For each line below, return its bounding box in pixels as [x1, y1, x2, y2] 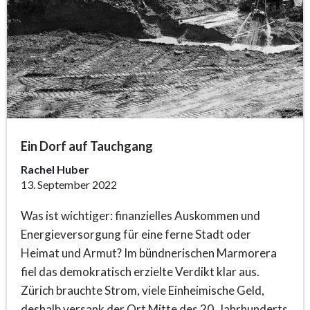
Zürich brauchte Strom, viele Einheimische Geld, [21, 282, 264, 298]
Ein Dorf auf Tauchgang [21, 138, 153, 154]
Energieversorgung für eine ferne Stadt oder [21, 226, 251, 241]
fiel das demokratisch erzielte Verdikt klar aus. [21, 264, 259, 279]
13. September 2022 [21, 177, 117, 191]
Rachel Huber [21, 162, 89, 176]
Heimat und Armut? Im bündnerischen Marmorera [21, 245, 277, 260]
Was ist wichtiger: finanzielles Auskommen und [21, 208, 260, 223]
